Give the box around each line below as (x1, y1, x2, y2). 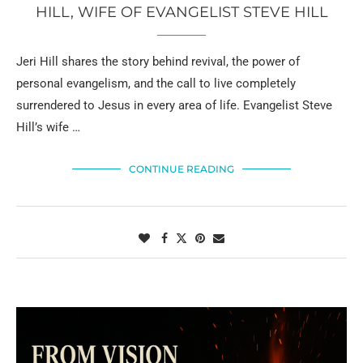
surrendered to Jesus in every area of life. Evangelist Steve (16, 98, 332, 113)
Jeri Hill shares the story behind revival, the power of (16, 54, 300, 70)
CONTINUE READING (129, 163, 234, 176)
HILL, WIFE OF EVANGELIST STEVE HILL (35, 3, 328, 22)
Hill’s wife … (16, 120, 80, 135)
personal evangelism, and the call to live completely (16, 76, 296, 92)
